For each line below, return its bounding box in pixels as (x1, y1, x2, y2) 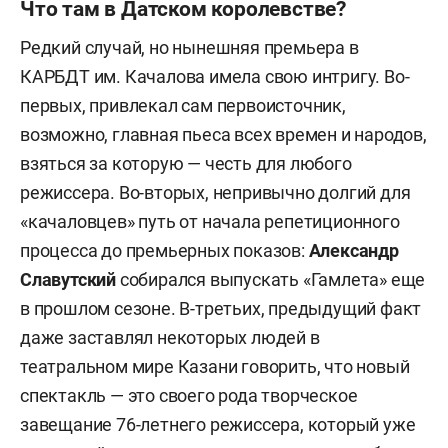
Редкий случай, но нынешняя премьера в (20, 36, 359, 58)
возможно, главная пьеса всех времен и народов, (20, 123, 427, 145)
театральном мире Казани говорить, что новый (20, 355, 410, 377)
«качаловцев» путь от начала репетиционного (20, 210, 400, 232)
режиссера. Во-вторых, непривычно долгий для (20, 181, 411, 203)
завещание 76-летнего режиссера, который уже (20, 413, 416, 435)
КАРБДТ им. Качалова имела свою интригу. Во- (20, 65, 410, 87)
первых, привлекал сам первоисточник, (20, 94, 346, 116)
